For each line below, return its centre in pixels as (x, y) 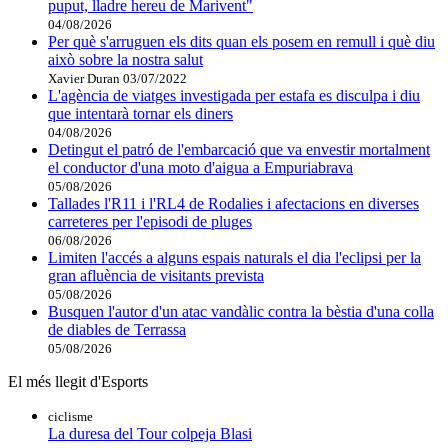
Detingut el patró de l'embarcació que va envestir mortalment (239, 149)
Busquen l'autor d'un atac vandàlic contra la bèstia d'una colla (241, 311)
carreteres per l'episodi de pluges (150, 221)
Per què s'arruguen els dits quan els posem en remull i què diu (241, 41)
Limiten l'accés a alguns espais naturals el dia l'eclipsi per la (234, 257)
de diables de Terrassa (117, 329)
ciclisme (70, 416)
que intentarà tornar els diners (140, 113)
